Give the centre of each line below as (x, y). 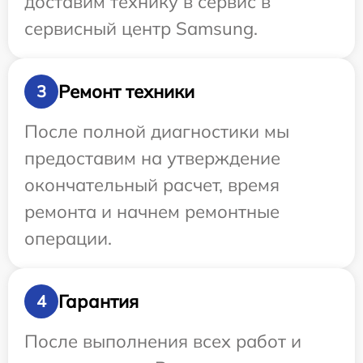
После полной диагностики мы (157, 132)
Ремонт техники (126, 91)
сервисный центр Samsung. (141, 29)
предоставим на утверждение (152, 158)
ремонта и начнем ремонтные (152, 212)
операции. (68, 239)
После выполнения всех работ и (163, 342)
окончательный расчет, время (152, 185)
